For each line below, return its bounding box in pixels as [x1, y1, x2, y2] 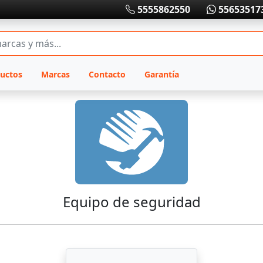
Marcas [41, 69, 70, 80]
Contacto [88, 69, 126, 80]
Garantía [144, 69, 179, 80]
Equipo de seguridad [62, 192, 201, 211]
